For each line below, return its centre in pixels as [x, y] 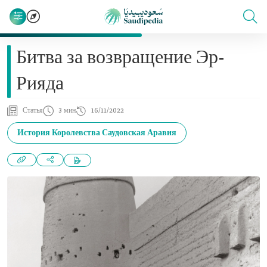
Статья [33, 111]
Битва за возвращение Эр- [120, 58]
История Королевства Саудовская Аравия [97, 133]
